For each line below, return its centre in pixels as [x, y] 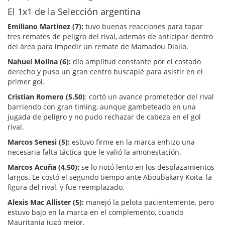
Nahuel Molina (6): [39, 61]
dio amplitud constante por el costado [136, 61]
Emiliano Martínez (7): [45, 26]
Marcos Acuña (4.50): [44, 167]
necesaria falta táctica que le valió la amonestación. [94, 152]
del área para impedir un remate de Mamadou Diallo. [98, 46]
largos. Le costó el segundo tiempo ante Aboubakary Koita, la [110, 177]
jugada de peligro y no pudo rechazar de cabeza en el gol [104, 117]
